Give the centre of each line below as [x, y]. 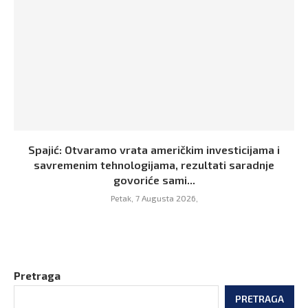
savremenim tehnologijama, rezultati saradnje [154, 164]
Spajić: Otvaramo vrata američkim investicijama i [154, 149]
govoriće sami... [154, 179]
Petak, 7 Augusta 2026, [154, 198]
